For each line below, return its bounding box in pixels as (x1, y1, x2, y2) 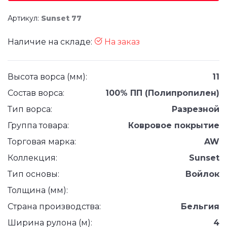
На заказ (102, 37, 140, 47)
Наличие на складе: (8, 37, 94, 47)
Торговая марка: (8, 137, 76, 146)
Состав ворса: (8, 88, 64, 98)
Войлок (185, 169, 219, 179)
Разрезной (172, 104, 219, 114)
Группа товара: (8, 121, 69, 130)
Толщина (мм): (8, 185, 68, 195)
